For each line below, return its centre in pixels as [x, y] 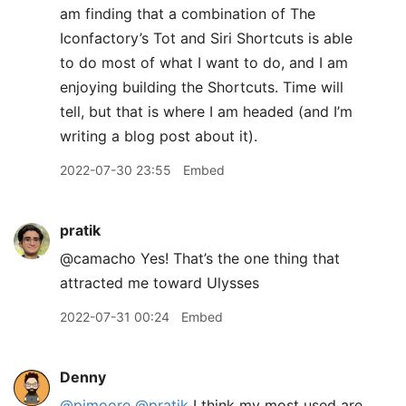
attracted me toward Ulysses [159, 283]
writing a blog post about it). [159, 136]
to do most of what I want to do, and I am [204, 63]
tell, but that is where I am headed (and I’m [206, 111]
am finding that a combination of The [188, 14]
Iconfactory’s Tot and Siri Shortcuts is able [206, 38]
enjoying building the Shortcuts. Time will [202, 87]
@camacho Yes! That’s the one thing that [200, 258]
